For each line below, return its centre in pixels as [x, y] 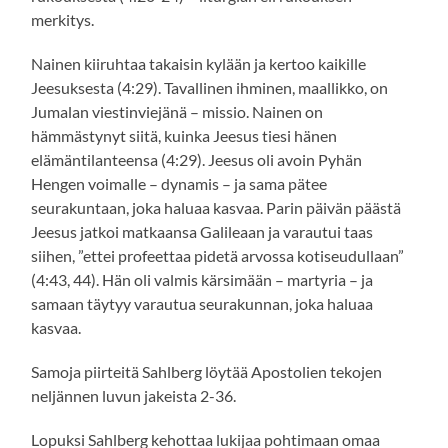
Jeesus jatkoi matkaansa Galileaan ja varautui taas [202, 232]
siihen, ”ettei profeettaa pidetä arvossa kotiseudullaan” [218, 256]
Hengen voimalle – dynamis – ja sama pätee [179, 184]
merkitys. [63, 20]
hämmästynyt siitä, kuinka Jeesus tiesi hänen [184, 136]
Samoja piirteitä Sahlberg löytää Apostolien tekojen [207, 372]
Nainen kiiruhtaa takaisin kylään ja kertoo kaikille [199, 64]
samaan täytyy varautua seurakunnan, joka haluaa [202, 304]
